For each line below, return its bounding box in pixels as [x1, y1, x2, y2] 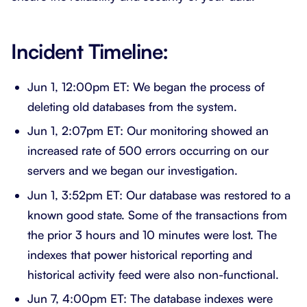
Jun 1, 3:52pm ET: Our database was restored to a [27, 187, 291, 202]
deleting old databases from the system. [27, 99, 237, 114]
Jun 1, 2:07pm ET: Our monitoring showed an [27, 123, 269, 138]
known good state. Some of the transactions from [27, 207, 287, 222]
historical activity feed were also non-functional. [27, 267, 279, 282]
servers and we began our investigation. [27, 163, 238, 178]
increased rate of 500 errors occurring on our [27, 143, 269, 158]
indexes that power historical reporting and [27, 247, 252, 262]
